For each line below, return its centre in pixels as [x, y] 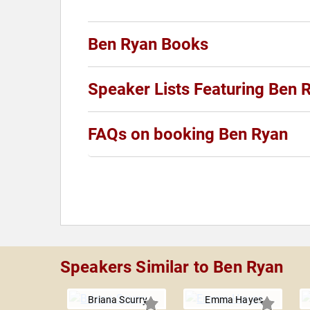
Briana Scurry [118, 300]
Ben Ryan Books [148, 45]
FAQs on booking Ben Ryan [188, 135]
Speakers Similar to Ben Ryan [172, 267]
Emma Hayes [234, 300]
